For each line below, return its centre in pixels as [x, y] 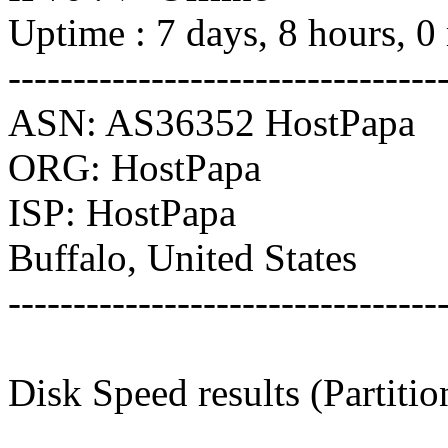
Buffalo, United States [182, 257]
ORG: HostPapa [134, 167]
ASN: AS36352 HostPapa [211, 122]
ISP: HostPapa [122, 212]
